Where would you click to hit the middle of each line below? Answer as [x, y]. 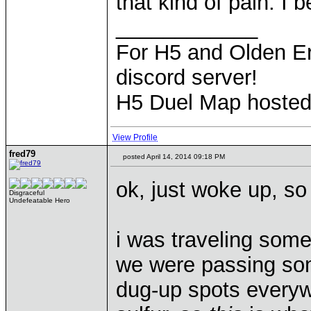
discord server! [187, 77]
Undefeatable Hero [40, 200]
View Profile [135, 137]
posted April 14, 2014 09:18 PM [173, 157]
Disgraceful [27, 193]
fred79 [22, 154]
